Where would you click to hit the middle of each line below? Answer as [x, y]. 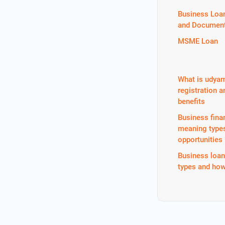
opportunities [200, 139]
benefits [192, 101]
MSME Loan [198, 41]
